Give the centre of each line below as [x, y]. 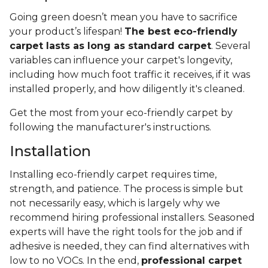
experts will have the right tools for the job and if [126, 232]
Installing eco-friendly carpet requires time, [113, 175]
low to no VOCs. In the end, [75, 261]
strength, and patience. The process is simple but [127, 189]
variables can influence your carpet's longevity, [121, 60]
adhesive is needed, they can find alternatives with [130, 246]
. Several [231, 46]
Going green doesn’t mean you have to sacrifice [124, 17]
